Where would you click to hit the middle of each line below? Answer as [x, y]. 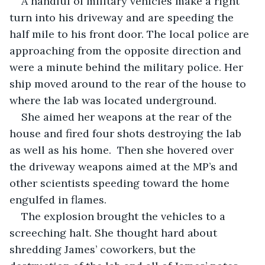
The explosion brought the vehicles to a [125, 216]
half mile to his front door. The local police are [131, 34]
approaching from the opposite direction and [127, 50]
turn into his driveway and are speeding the [123, 17]
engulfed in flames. [59, 199]
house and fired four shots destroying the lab [127, 133]
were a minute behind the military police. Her [128, 67]
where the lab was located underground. [113, 100]
